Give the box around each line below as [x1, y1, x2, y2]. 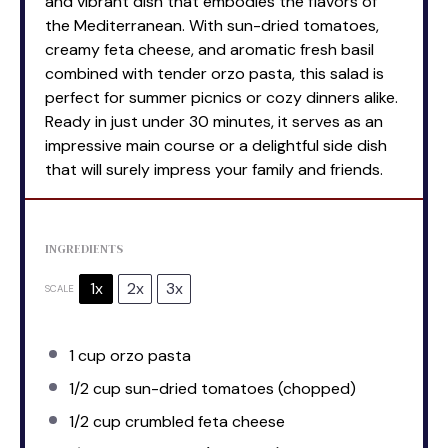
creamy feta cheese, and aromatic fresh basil [45, 38, 374, 60]
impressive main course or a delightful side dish [45, 134, 387, 156]
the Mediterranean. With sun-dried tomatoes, [45, 14, 379, 36]
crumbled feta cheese [121, 410, 285, 432]
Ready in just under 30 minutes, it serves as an [45, 110, 383, 132]
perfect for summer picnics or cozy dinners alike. [45, 86, 398, 108]
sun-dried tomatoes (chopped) [121, 377, 356, 399]
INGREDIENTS [45, 240, 123, 257]
